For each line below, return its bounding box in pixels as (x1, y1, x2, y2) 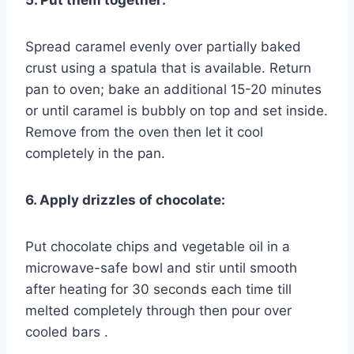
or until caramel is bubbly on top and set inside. (25, 103, 328, 119)
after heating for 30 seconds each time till (25, 281, 292, 298)
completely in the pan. (25, 145, 165, 162)
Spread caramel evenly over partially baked (25, 39, 301, 55)
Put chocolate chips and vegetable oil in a (25, 239, 290, 255)
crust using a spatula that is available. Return (25, 60, 311, 77)
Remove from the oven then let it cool (25, 124, 263, 141)
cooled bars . (25, 324, 108, 341)
